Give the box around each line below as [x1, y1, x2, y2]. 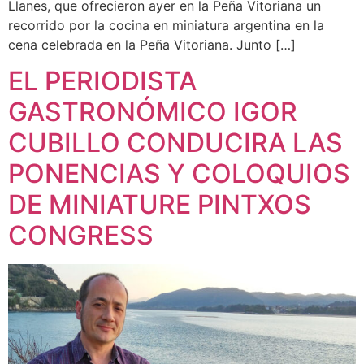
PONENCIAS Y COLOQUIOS [8, 158, 350, 190]
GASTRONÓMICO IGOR [8, 96, 297, 128]
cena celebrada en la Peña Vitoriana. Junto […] [8, 36, 296, 53]
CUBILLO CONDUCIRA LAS [8, 127, 343, 159]
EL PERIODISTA [8, 65, 197, 97]
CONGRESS [8, 219, 154, 252]
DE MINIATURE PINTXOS [8, 188, 311, 221]
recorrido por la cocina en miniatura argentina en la [8, 16, 324, 33]
